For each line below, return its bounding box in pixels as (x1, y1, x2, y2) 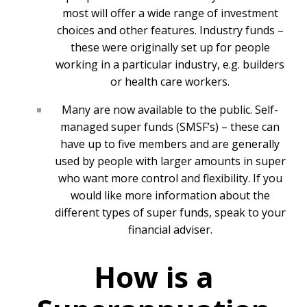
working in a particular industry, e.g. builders (56, 56, 284, 72)
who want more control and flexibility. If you (58, 170, 282, 186)
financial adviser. (127, 221, 212, 237)
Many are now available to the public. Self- (62, 101, 278, 117)
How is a (93, 256, 214, 296)
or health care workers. (110, 73, 230, 89)
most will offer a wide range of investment (62, 5, 278, 21)
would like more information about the (70, 187, 270, 203)
